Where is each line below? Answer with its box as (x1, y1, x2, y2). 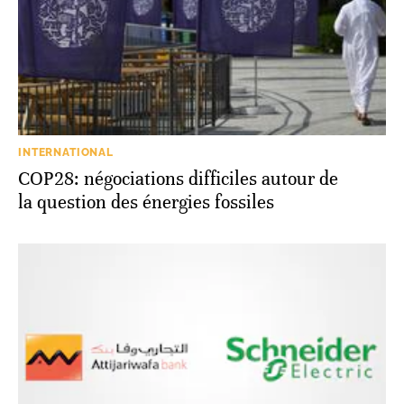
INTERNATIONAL (18, 145, 114, 159)
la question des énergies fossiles (18, 190, 274, 214)
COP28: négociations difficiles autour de (18, 167, 338, 190)
